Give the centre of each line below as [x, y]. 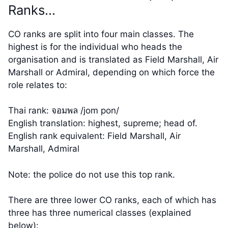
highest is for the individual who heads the [95, 47]
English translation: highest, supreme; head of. [103, 123]
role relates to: [38, 85]
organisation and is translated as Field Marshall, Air [113, 59]
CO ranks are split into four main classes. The [101, 34]
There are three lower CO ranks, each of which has [112, 200]
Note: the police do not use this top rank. [92, 174]
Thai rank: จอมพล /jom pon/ [64, 111]
